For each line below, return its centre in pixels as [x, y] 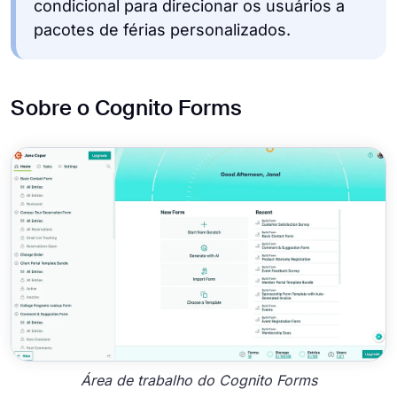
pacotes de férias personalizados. [162, 30]
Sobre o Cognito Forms [126, 109]
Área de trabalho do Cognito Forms [198, 380]
